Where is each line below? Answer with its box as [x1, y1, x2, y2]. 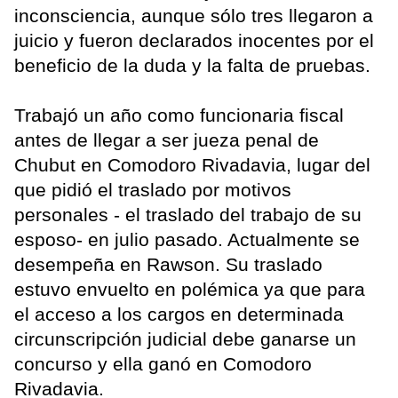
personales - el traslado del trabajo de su [14, 203, 362, 225]
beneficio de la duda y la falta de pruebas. [14, 54, 370, 76]
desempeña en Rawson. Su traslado [14, 253, 322, 275]
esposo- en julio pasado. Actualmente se [14, 228, 360, 250]
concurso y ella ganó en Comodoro [14, 353, 312, 374]
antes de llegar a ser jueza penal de [14, 129, 319, 150]
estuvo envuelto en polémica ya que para [14, 278, 365, 299]
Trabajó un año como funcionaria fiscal [14, 104, 344, 125]
